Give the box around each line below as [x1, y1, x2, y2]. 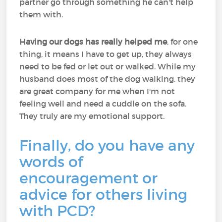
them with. [19, 9, 63, 19]
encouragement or [19, 169, 158, 187]
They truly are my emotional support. [19, 111, 165, 121]
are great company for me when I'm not [19, 86, 175, 96]
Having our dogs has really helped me [19, 37, 167, 47]
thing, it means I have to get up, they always [19, 49, 192, 59]
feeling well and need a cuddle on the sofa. [19, 99, 187, 109]
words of [19, 153, 83, 171]
